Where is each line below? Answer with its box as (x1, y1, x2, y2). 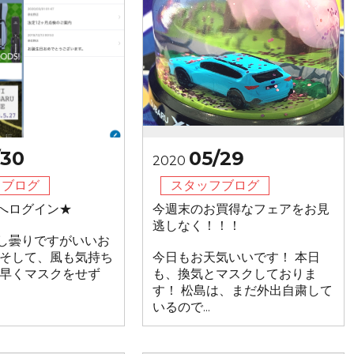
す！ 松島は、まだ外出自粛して (152, 283, 333, 298)
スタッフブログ (170, 178, 259, 193)
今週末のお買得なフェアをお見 (152, 201, 330, 217)
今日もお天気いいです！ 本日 (152, 250, 320, 265)
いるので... (152, 299, 210, 314)
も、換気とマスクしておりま (152, 266, 317, 281)
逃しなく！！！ (152, 218, 241, 233)
